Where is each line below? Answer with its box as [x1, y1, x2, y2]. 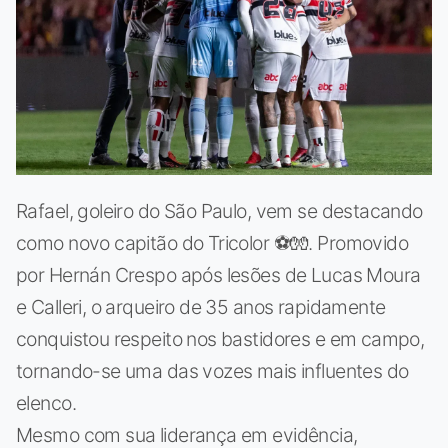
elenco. [16, 391, 76, 416]
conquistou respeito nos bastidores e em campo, [16, 327, 425, 352]
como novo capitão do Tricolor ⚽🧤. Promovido [16, 231, 409, 256]
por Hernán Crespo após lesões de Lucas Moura [16, 263, 421, 288]
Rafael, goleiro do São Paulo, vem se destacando [16, 199, 423, 224]
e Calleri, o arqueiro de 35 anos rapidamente [16, 295, 386, 320]
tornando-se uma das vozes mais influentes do [16, 359, 409, 384]
